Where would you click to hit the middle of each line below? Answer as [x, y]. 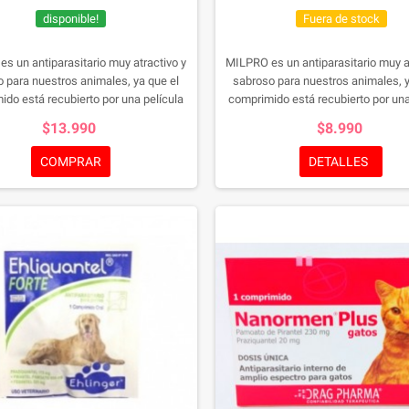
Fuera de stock [341, 19]
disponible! [70, 19]
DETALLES [339, 162]
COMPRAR [70, 162]
